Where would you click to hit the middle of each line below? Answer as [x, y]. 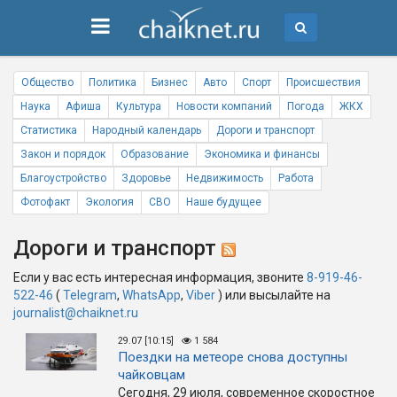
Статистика [49, 130]
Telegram [90, 295]
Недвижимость [225, 178]
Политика [113, 82]
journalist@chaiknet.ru [76, 313]
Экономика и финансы [262, 154]
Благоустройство [63, 178]
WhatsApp [152, 295]
